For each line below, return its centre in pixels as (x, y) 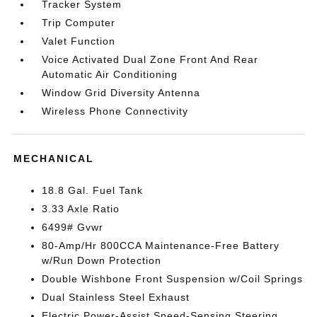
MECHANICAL (54, 158)
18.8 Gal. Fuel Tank (93, 190)
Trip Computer (79, 23)
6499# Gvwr (73, 227)
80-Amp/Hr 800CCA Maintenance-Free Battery (161, 246)
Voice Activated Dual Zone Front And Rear (150, 59)
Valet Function (79, 41)
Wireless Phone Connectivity (115, 111)
